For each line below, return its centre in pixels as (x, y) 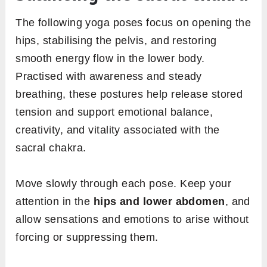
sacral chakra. (51, 148)
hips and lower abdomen (159, 202)
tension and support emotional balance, (114, 112)
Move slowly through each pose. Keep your (124, 184)
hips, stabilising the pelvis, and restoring (116, 41)
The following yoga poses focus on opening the (133, 23)
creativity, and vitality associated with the (118, 130)
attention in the (55, 202)
